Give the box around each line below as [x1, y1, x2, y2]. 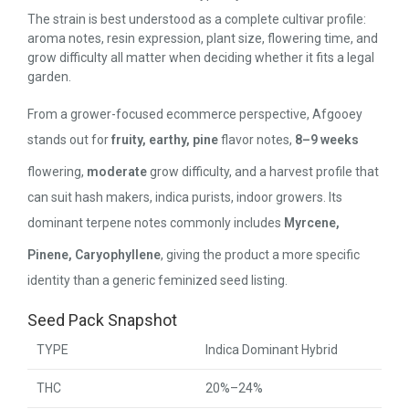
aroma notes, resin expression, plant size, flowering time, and [27, 30, 378, 46]
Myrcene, [284, 215, 340, 230]
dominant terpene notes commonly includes [27, 215, 284, 230]
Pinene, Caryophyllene [27, 246, 161, 262]
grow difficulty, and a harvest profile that [147, 163, 379, 179]
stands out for [27, 131, 111, 147]
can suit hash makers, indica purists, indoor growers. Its [27, 189, 342, 204]
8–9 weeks [295, 131, 359, 147]
